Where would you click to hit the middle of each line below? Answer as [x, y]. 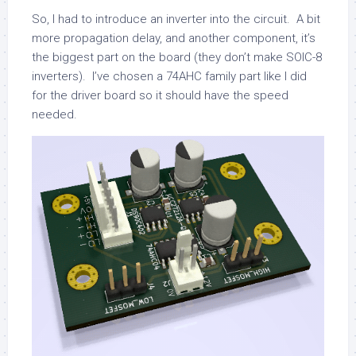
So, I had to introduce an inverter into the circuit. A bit [176, 19]
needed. [54, 115]
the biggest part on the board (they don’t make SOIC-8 [177, 58]
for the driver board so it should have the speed [160, 96]
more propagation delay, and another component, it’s [174, 39]
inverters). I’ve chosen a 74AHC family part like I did [169, 77]
